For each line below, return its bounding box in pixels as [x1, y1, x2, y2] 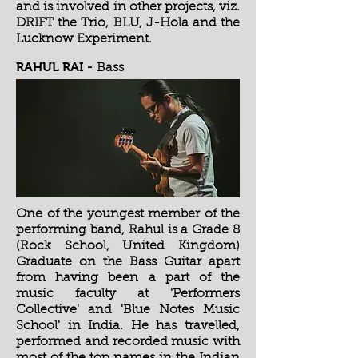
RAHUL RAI [16, 60, 83, 74]
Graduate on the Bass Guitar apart [16, 256, 240, 268]
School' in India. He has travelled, [16, 320, 240, 332]
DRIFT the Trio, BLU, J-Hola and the [16, 17, 240, 30]
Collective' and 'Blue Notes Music [16, 304, 240, 316]
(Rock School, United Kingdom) [16, 240, 240, 253]
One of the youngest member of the [16, 208, 240, 221]
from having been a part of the [16, 272, 240, 284]
